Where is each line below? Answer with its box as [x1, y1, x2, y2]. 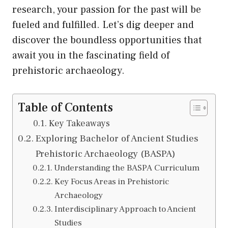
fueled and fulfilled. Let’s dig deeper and [12, 18, 194, 32]
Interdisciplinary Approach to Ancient [54, 204, 196, 215]
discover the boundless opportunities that [12, 34, 202, 47]
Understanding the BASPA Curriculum [53, 162, 199, 174]
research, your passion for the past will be [12, 3, 201, 17]
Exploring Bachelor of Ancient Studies [35, 132, 198, 145]
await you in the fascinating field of [12, 49, 169, 63]
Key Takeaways [48, 118, 110, 130]
